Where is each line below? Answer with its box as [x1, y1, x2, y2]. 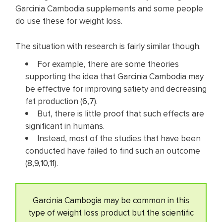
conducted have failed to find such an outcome [25, 145, 200, 157]
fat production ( [25, 95, 82, 108]
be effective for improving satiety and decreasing [25, 83, 207, 95]
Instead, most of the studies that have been [37, 132, 201, 145]
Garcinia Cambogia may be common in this [33, 194, 189, 206]
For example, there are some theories [37, 58, 179, 70]
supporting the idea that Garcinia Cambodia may [25, 70, 204, 83]
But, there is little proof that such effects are [37, 108, 204, 120]
